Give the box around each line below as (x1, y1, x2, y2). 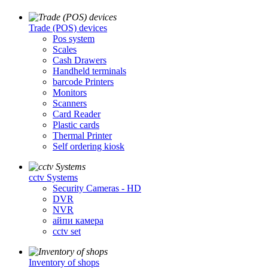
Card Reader (53, 109, 100, 120)
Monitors (53, 87, 87, 98)
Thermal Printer (53, 130, 112, 141)
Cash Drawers (53, 55, 106, 66)
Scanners (53, 98, 87, 109)
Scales (53, 44, 77, 55)
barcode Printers (53, 77, 114, 87)
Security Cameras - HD (53, 183, 141, 194)
